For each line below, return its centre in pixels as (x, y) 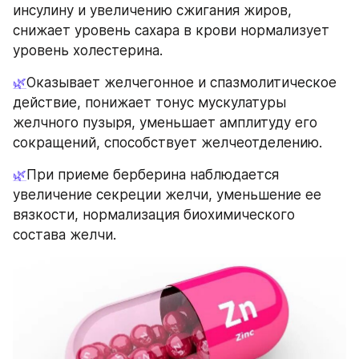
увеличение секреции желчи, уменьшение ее (167, 195)
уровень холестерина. (88, 51)
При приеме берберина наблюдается (153, 175)
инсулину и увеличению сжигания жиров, (152, 11)
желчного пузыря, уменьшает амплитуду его (165, 123)
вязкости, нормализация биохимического (154, 215)
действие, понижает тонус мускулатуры (149, 103)
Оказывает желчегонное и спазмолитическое (182, 83)
